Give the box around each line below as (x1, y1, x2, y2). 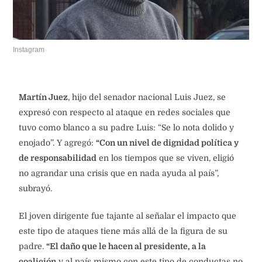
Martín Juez (19, 92, 68, 102)
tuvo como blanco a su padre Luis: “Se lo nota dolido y (19, 123, 234, 133)
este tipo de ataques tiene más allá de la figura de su (19, 226, 227, 236)
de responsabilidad (19, 153, 96, 163)
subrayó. (19, 184, 52, 194)
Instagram (13, 46, 44, 54)
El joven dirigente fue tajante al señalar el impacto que (19, 211, 236, 221)
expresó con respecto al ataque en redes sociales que (19, 108, 230, 118)
